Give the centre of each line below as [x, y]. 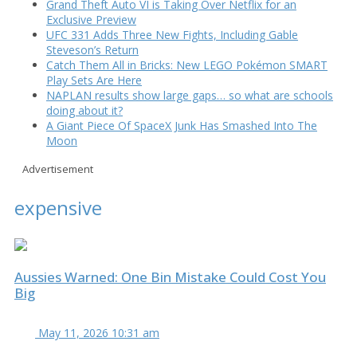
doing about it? [84, 110]
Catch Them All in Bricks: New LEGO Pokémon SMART [187, 65]
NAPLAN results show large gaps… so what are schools [190, 95]
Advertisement [58, 169]
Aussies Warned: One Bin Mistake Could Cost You [170, 277]
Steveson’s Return [92, 49]
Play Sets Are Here [94, 80]
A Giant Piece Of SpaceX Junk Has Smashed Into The [182, 125]
